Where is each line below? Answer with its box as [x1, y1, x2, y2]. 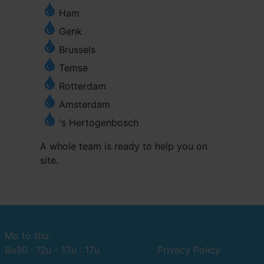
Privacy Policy [157, 244, 220, 256]
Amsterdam [59, 98, 110, 110]
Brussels [59, 43, 95, 55]
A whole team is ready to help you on [40, 140, 207, 152]
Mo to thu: [5, 230, 51, 242]
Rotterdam [59, 80, 106, 92]
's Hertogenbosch [59, 116, 138, 128]
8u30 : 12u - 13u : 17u [5, 244, 100, 256]
